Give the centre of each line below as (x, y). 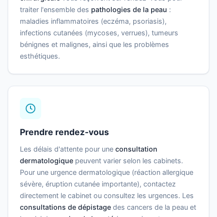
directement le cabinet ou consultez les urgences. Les (107, 196)
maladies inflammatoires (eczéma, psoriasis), (93, 21)
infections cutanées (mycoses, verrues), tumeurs (99, 33)
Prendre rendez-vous (64, 132)
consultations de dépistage (65, 207)
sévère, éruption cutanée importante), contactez (98, 184)
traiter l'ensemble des (55, 10)
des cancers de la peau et (154, 207)
